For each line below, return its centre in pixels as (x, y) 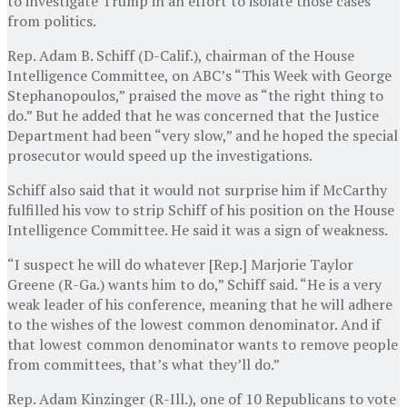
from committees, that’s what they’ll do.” (144, 364)
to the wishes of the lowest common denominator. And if (194, 324)
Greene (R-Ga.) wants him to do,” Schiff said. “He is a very (194, 284)
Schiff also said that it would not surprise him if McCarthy (197, 189)
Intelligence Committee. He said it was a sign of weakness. (198, 229)
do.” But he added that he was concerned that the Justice (193, 115)
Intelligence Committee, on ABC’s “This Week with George (199, 75)
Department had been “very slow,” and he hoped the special (203, 135)
